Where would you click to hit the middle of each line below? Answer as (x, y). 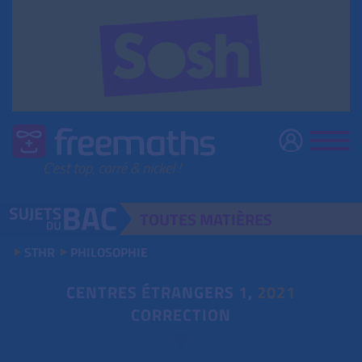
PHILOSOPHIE (109, 253)
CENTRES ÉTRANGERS (152, 293)
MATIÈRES (236, 220)
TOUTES (170, 220)
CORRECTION (181, 315)
